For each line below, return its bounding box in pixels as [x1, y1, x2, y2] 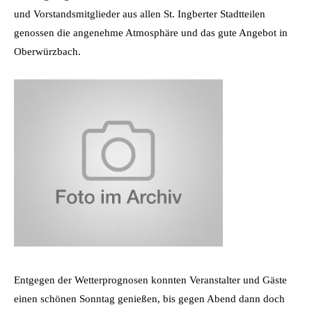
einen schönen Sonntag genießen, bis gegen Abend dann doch [14, 292, 285, 304]
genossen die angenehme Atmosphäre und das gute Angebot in [14, 26, 288, 38]
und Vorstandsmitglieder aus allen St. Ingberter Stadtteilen [14, 8, 265, 19]
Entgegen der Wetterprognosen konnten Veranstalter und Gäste [14, 274, 287, 286]
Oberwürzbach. [14, 45, 81, 57]
